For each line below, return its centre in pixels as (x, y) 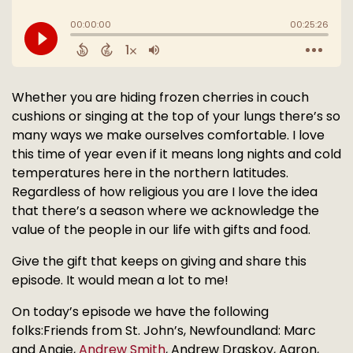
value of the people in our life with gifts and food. (161, 229)
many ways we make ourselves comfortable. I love (168, 135)
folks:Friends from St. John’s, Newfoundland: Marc (164, 330)
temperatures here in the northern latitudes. (150, 173)
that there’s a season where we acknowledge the (165, 210)
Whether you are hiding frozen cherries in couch (160, 97)
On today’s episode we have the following (140, 311)
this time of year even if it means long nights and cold (176, 154)
